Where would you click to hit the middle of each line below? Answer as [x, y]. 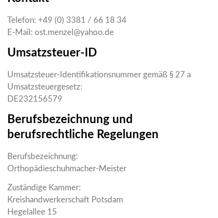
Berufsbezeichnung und [70, 119]
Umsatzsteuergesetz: [45, 87]
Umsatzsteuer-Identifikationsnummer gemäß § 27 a [99, 74]
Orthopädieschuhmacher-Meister [67, 168]
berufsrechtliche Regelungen [83, 135]
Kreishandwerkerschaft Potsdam [65, 200]
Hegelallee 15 [32, 212]
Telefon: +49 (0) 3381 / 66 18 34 [67, 20]
